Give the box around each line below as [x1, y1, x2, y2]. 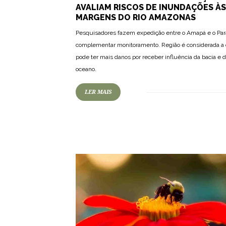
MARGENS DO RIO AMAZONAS [76, 13, 196, 23]
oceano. [76, 66, 96, 73]
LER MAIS [85, 89, 111, 96]
